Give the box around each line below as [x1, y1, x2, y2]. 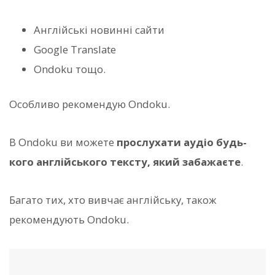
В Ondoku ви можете [9, 135, 117, 150]
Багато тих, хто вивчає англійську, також [9, 193, 217, 207]
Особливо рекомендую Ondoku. [9, 96, 170, 111]
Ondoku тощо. [34, 61, 106, 76]
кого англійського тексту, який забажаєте [9, 155, 241, 169]
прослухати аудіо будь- [117, 135, 247, 150]
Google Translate [34, 42, 116, 56]
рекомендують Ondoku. [9, 212, 129, 227]
